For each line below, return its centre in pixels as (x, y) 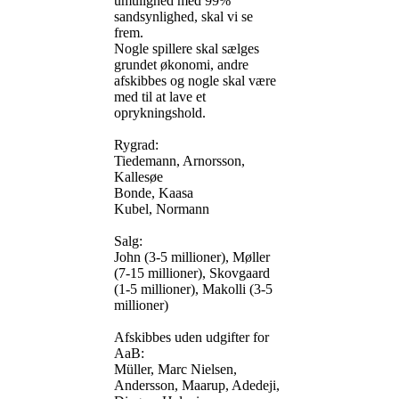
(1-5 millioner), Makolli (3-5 (193, 289)
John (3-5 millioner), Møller (192, 257)
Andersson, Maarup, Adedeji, (197, 386)
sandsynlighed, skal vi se (183, 17)
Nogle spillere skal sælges (187, 49)
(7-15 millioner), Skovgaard (192, 273)
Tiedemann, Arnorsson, (179, 161)
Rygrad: (136, 145)
